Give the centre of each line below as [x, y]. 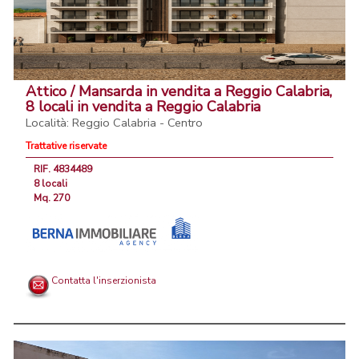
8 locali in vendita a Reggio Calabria [143, 107]
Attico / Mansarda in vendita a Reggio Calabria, [179, 92]
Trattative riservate [66, 146]
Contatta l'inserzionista [104, 281]
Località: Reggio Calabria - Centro [114, 123]
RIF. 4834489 [63, 169]
